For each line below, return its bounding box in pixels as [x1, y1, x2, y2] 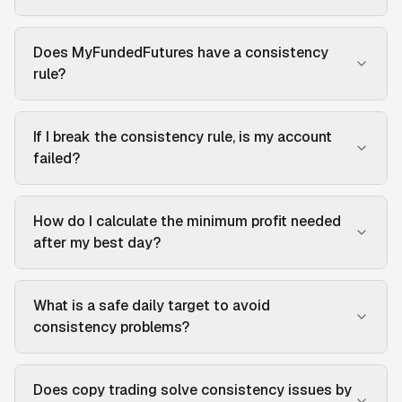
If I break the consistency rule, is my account [33, 127, 332, 147]
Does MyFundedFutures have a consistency [33, 43, 328, 63]
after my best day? [33, 233, 161, 253]
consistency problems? [33, 318, 189, 337]
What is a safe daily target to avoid [33, 296, 270, 316]
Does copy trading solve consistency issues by [33, 380, 352, 400]
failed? [33, 149, 80, 169]
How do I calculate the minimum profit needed [33, 212, 341, 232]
